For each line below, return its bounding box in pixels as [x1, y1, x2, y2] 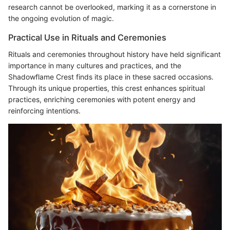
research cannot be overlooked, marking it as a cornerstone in [8, 3, 216, 12]
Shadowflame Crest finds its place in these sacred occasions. [8, 72, 214, 81]
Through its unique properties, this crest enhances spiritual [8, 83, 205, 92]
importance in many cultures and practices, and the [8, 61, 181, 70]
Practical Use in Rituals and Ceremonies [8, 32, 166, 43]
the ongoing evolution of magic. [8, 14, 114, 23]
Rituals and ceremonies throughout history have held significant [8, 49, 221, 59]
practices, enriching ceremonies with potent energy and [8, 94, 196, 104]
